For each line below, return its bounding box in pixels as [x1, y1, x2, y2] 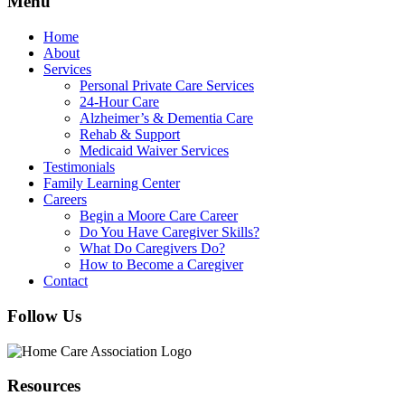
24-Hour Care [80, 94, 159, 110]
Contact [43, 273, 88, 289]
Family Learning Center [43, 175, 180, 192]
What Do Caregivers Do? [80, 240, 225, 257]
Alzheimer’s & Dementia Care [80, 110, 253, 127]
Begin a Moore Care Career [80, 208, 238, 224]
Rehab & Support [80, 127, 180, 143]
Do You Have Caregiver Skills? [80, 224, 259, 240]
